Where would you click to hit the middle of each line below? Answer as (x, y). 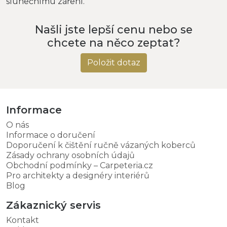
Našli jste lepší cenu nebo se (113, 29)
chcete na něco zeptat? (113, 42)
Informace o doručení (51, 135)
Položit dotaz (113, 62)
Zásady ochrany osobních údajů (70, 155)
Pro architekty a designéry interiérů (78, 175)
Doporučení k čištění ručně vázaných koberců (101, 145)
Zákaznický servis (53, 205)
